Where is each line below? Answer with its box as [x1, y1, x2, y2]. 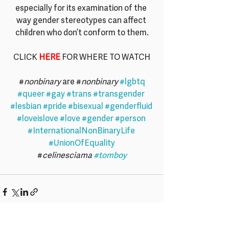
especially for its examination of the [15, 4, 148, 14]
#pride [42, 102, 66, 112]
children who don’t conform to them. [15, 28, 149, 38]
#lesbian [10, 102, 41, 112]
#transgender [93, 89, 145, 100]
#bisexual [67, 102, 103, 112]
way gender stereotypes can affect [16, 16, 148, 26]
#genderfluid [104, 102, 152, 112]
